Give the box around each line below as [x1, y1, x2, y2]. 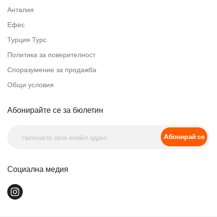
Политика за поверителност [7, 50, 95, 60]
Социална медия [7, 164, 68, 175]
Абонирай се [164, 132, 204, 141]
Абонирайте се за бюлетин [7, 105, 103, 116]
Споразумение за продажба [7, 65, 96, 75]
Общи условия [7, 80, 54, 90]
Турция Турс [7, 35, 46, 45]
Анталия [7, 5, 34, 15]
